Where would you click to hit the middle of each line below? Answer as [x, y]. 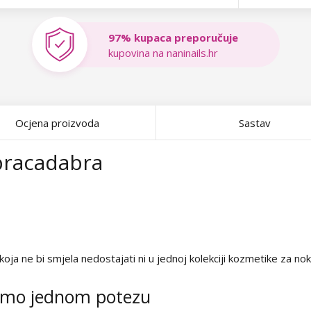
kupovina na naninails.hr [163, 52]
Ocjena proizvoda [57, 123]
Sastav [255, 123]
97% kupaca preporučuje [173, 37]
